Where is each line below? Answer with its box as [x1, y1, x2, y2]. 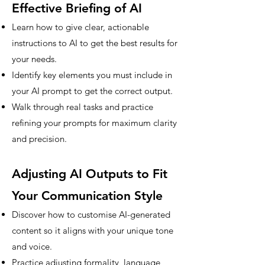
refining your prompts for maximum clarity [12, 117, 177, 128]
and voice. [12, 241, 52, 252]
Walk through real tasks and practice [12, 101, 153, 112]
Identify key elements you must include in [12, 69, 172, 80]
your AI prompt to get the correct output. [12, 85, 173, 96]
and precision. [12, 133, 67, 144]
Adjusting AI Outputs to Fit [12, 166, 167, 181]
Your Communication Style [12, 188, 163, 203]
